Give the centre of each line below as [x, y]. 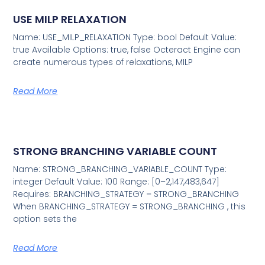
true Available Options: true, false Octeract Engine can [127, 49]
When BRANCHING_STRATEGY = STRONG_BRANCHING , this [130, 206]
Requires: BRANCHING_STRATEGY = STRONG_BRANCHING [126, 194]
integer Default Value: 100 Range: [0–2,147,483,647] [117, 181]
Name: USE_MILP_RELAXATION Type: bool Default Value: [125, 37]
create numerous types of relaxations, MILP [103, 62]
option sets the [45, 219]
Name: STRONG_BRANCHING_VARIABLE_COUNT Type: [120, 169]
